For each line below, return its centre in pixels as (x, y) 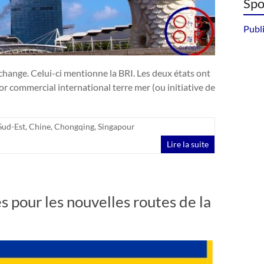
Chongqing (74, 126)
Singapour (116, 126)
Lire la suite (188, 144)
